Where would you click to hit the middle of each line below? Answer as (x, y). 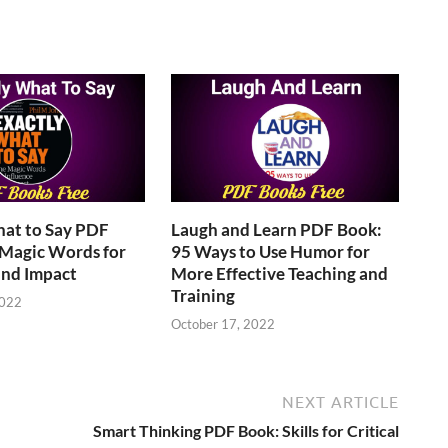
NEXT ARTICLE (340, 402)
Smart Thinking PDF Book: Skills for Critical (246, 431)
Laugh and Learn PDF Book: (277, 229)
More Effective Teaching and (280, 273)
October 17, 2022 (223, 324)
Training (203, 295)
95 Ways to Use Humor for (271, 251)
